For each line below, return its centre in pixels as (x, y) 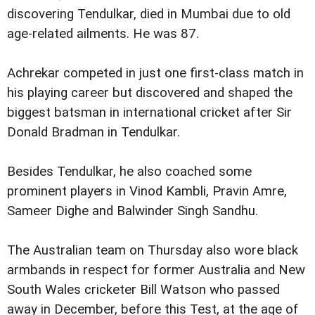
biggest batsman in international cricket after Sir (149, 112)
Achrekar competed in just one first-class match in (155, 73)
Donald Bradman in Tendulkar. (94, 132)
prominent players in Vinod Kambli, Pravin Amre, (147, 191)
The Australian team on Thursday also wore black (153, 250)
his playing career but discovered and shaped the (150, 92)
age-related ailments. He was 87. (103, 33)
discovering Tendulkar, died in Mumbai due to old (149, 14)
